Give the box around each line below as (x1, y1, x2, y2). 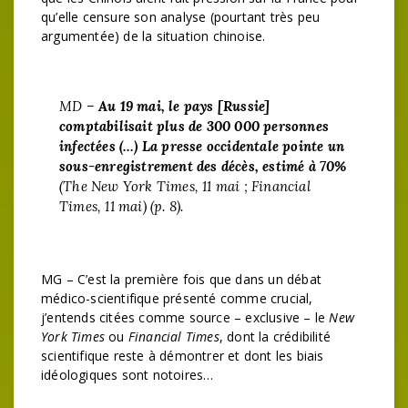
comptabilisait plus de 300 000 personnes (59, 117, 329, 135)
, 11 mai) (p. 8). (97, 198, 184, 215)
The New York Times (63, 178, 195, 195)
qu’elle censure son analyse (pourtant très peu (41, 8, 321, 25)
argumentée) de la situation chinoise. (41, 27, 266, 45)
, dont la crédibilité (219, 327, 331, 345)
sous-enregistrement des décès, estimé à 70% (59, 158, 347, 175)
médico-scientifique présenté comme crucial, (41, 289, 313, 307)
